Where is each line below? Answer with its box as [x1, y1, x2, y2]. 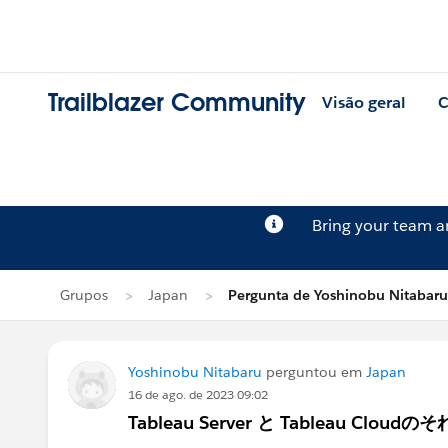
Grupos [60, 286, 108, 304]
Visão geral [322, 92, 406, 114]
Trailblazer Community [48, 87, 306, 119]
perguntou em [262, 363, 366, 381]
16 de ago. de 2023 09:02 [128, 386, 268, 403]
